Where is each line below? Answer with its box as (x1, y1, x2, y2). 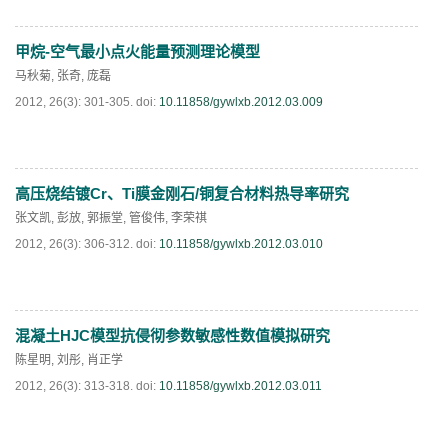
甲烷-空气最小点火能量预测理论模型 (15, 43, 260, 60)
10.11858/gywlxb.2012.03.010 (159, 237, 323, 251)
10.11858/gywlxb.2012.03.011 (159, 379, 322, 393)
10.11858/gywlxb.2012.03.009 (159, 95, 323, 109)
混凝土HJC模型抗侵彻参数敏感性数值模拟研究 (15, 327, 330, 344)
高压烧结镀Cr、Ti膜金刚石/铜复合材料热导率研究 (15, 185, 349, 202)
